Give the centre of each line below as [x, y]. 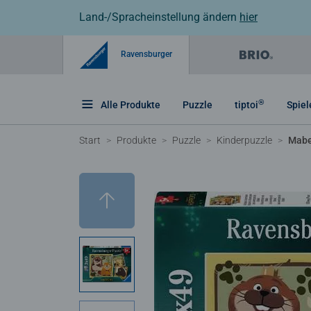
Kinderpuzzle [244, 140]
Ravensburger [145, 54]
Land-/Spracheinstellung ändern [159, 17]
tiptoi [246, 104]
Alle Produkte [131, 104]
